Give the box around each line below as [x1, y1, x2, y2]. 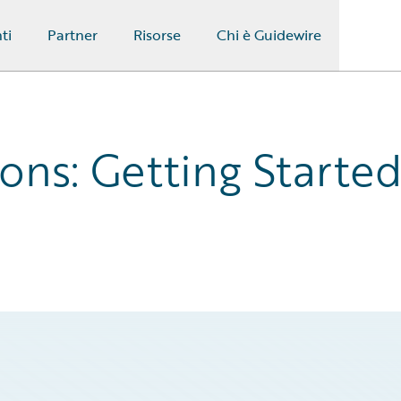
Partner [47, 24, 98, 46]
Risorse [132, 24, 181, 46]
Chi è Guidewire [216, 24, 321, 46]
